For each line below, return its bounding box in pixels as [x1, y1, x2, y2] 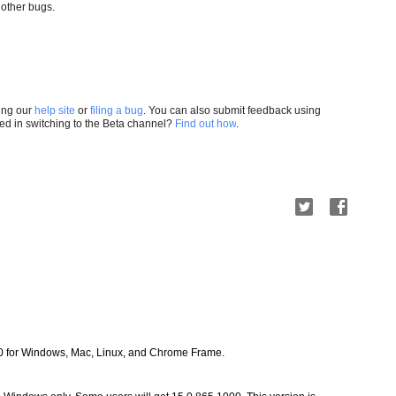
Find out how [175, 118, 236, 130]
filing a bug [90, 104, 143, 117]
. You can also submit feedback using [143, 104, 321, 117]
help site [34, 104, 75, 117]
